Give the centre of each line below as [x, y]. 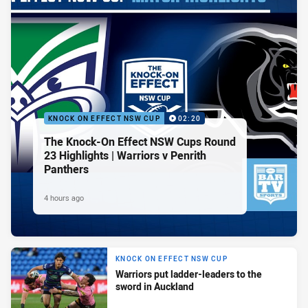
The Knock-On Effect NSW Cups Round [140, 141]
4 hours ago [64, 197]
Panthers [66, 169]
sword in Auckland [155, 287]
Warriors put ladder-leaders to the [189, 274]
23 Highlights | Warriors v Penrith [125, 155]
